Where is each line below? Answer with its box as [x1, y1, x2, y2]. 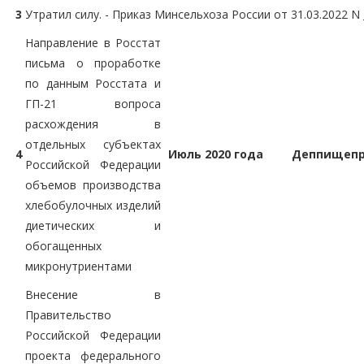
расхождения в [25, 115, 161, 132]
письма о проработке [25, 54, 161, 71]
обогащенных [25, 237, 102, 253]
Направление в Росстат [25, 34, 161, 50]
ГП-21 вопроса [25, 95, 161, 111]
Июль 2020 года [167, 145, 263, 162]
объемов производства [25, 176, 161, 193]
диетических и [25, 217, 161, 233]
